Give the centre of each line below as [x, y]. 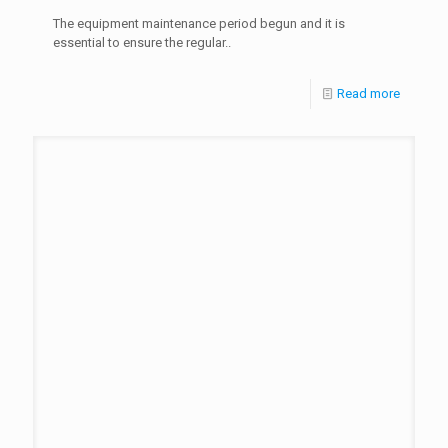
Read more [368, 93]
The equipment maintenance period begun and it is [199, 23]
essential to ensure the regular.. [142, 42]
